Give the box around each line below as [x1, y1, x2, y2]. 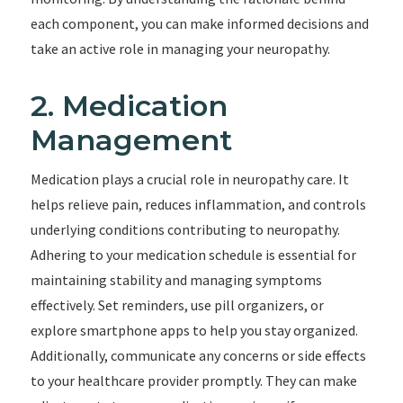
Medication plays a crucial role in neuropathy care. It [30, 170, 349, 188]
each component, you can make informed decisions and [30, 14, 369, 32]
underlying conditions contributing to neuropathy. [30, 220, 340, 238]
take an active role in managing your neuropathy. [30, 40, 330, 58]
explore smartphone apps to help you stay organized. [30, 321, 358, 339]
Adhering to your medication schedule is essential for [30, 246, 356, 264]
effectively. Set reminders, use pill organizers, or [30, 296, 324, 314]
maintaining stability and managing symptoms [30, 271, 322, 289]
